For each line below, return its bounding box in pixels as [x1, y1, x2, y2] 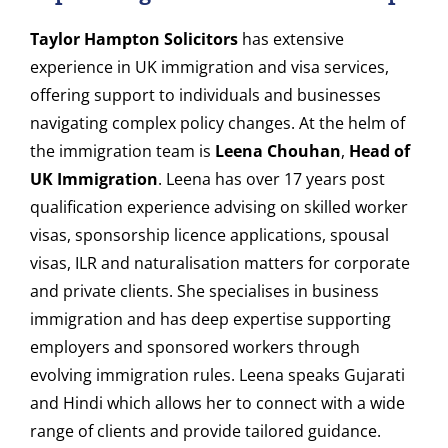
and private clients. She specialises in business [30, 280, 379, 303]
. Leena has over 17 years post [158, 168, 385, 191]
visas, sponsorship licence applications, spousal [30, 224, 389, 247]
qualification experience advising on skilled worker [30, 196, 408, 219]
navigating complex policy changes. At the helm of [30, 112, 405, 135]
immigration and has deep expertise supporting [30, 308, 391, 331]
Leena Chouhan [215, 140, 341, 163]
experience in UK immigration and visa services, [30, 56, 389, 79]
